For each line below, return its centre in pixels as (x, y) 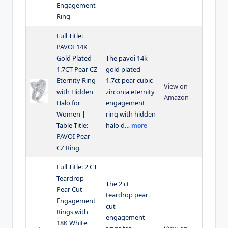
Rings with (72, 212)
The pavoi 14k (127, 58)
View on (176, 86)
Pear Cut (69, 190)
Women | (71, 114)
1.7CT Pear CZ (77, 69)
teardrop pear (127, 195)
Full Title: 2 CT (77, 167)
